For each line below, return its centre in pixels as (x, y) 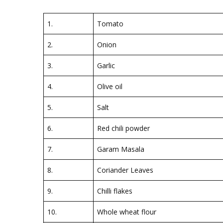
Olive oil (110, 86)
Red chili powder (123, 128)
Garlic (106, 65)
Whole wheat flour (127, 212)
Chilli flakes (115, 191)
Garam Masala (121, 149)
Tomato (110, 24)
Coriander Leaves (125, 170)
